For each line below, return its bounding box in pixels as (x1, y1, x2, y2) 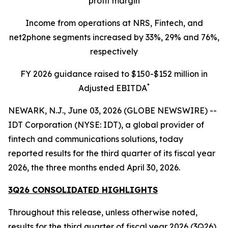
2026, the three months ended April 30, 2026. (8, 162, 180, 173)
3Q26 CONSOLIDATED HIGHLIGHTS (8, 185, 158, 195)
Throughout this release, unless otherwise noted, (8, 207, 197, 217)
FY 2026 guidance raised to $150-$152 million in (20, 69, 208, 79)
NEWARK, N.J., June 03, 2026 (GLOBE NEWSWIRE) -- (8, 105, 217, 116)
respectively (90, 46, 138, 56)
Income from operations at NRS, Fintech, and (25, 18, 203, 28)
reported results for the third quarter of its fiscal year (8, 148, 215, 158)
